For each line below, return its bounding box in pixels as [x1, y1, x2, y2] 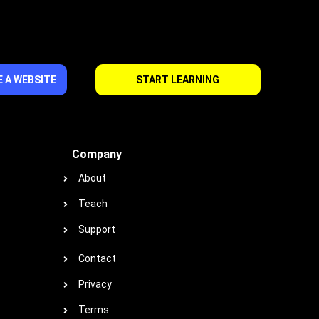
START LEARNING [136, 74, 220, 85]
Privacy [78, 278, 112, 290]
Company [72, 147, 122, 161]
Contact [78, 253, 116, 264]
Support [78, 224, 115, 235]
